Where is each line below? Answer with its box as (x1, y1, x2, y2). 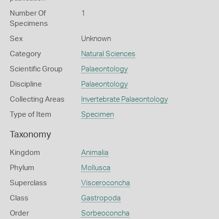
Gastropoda (81, 195, 121, 202)
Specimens (10, 20, 48, 27)
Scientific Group (10, 66, 63, 73)
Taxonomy (10, 131, 51, 139)
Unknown (81, 35, 111, 43)
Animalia (81, 149, 109, 156)
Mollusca (81, 164, 110, 172)
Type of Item (10, 111, 51, 118)
